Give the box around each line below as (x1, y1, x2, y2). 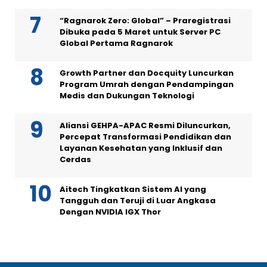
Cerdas (60, 154, 91, 165)
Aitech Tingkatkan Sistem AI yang (60, 184, 206, 195)
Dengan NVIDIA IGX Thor (60, 206, 161, 218)
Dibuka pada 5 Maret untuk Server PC (60, 26, 221, 38)
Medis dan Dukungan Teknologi (60, 90, 194, 101)
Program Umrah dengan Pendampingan (60, 79, 234, 90)
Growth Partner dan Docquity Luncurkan (60, 67, 234, 79)
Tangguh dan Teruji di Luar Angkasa (60, 195, 216, 206)
